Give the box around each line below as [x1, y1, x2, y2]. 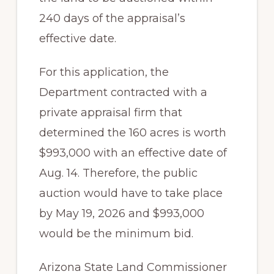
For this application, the [39, 65, 169, 80]
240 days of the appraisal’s [39, 12, 185, 26]
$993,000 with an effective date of [39, 146, 227, 160]
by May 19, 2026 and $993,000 [39, 207, 204, 221]
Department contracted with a [39, 86, 207, 100]
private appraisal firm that [39, 106, 182, 120]
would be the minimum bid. [39, 227, 193, 241]
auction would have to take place [39, 187, 223, 201]
